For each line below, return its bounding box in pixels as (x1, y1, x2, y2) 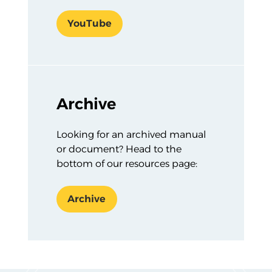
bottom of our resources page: (56, 157, 197, 169)
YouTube (67, 18, 112, 30)
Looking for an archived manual (56, 128, 206, 140)
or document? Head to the (56, 143, 182, 155)
